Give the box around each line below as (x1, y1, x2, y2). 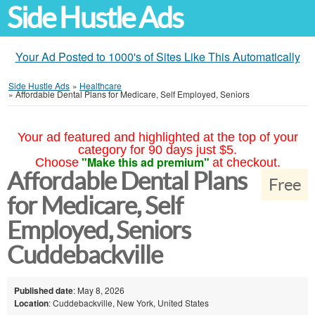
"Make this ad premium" (81, 154, 210, 170)
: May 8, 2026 (73, 283, 124, 296)
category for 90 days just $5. (78, 143, 237, 157)
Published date (14, 283, 73, 297)
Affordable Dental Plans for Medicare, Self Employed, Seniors (15, 88, 250, 100)
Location (14, 296, 49, 309)
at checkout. (212, 155, 281, 169)
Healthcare (79, 79, 122, 91)
